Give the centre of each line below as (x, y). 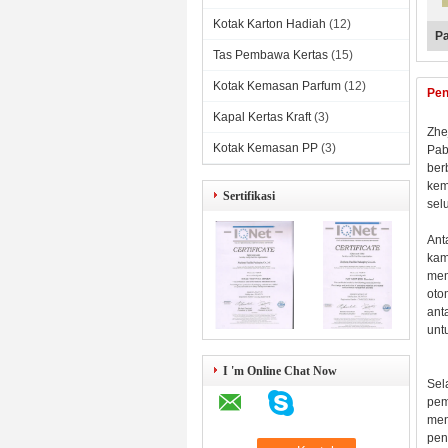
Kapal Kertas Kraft (262, 117)
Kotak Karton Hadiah (269, 24)
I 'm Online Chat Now (280, 371)
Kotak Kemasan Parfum (277, 86)
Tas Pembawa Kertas (270, 55)
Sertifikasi (249, 196)
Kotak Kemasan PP (265, 148)
